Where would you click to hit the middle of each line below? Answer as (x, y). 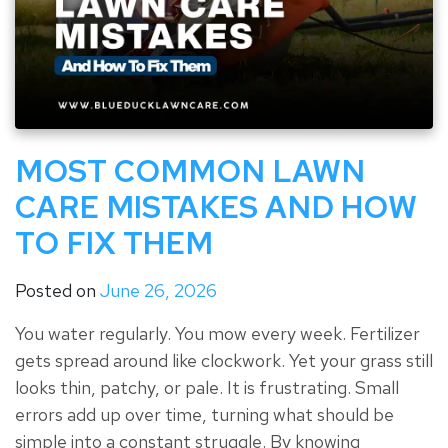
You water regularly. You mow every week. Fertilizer (217, 333)
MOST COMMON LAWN (190, 170)
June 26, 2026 (158, 290)
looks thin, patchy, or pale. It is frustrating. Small (207, 387)
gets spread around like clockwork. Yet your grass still (224, 360)
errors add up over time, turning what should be (204, 414)
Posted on (57, 290)
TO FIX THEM (114, 242)
